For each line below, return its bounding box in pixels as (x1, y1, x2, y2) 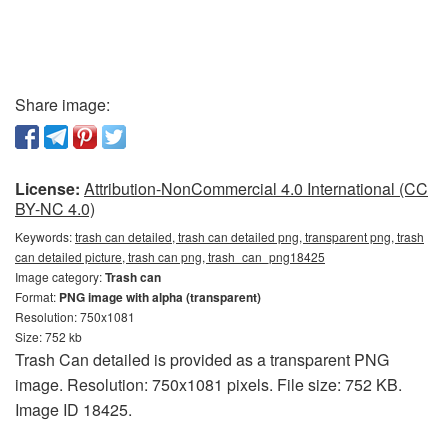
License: (15, 176, 80, 200)
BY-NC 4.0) (15, 196, 95, 220)
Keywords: (15, 227, 75, 245)
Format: (15, 287, 59, 305)
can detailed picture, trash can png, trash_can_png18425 (15, 247, 325, 265)
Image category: (15, 267, 105, 285)
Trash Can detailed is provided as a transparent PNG (15, 347, 389, 371)
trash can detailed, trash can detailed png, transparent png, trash (75, 227, 424, 245)
